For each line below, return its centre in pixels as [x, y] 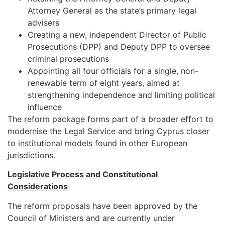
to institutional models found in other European [97, 143]
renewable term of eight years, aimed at [104, 83]
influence [45, 107]
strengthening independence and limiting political [121, 95]
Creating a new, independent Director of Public [117, 34]
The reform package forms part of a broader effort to [110, 119]
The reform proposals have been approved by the [102, 206]
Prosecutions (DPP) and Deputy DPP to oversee [119, 46]
